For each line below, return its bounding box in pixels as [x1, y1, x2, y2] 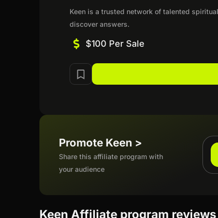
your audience [59, 164, 105, 173]
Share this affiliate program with [59, 152, 163, 161]
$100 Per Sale [85, 38, 145, 49]
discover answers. [70, 19, 130, 28]
